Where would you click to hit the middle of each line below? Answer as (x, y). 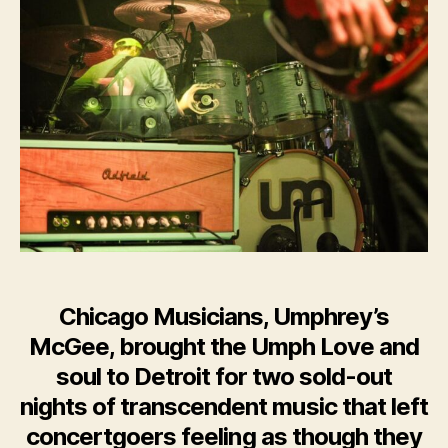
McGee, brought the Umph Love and (224, 347)
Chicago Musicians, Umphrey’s (224, 317)
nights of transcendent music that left (224, 407)
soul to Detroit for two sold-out (224, 377)
